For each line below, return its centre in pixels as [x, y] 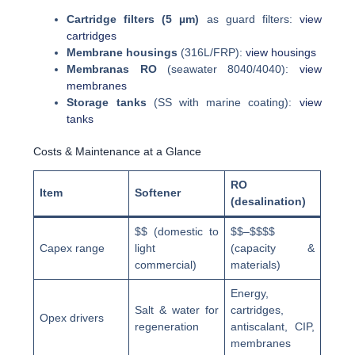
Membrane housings [122, 53]
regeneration [167, 326]
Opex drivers [72, 317]
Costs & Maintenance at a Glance [118, 152]
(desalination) [269, 201]
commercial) [166, 264]
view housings [281, 53]
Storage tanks [107, 103]
